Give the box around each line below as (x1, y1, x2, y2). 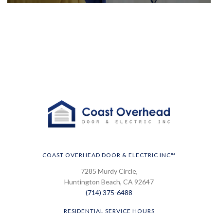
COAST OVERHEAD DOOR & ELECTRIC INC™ (42, 151, 176, 159)
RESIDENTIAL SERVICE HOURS (63, 207, 155, 215)
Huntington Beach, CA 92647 (64, 177, 154, 186)
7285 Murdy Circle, (80, 166, 138, 175)
